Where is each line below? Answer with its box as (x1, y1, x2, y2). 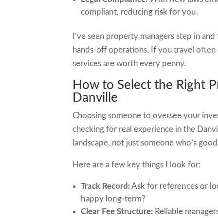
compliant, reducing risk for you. (81, 8, 199, 16)
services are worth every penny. (73, 59, 186, 68)
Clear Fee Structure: (81, 207, 153, 216)
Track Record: (81, 182, 130, 190)
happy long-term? (81, 195, 146, 203)
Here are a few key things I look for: (73, 161, 201, 169)
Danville (73, 91, 118, 104)
